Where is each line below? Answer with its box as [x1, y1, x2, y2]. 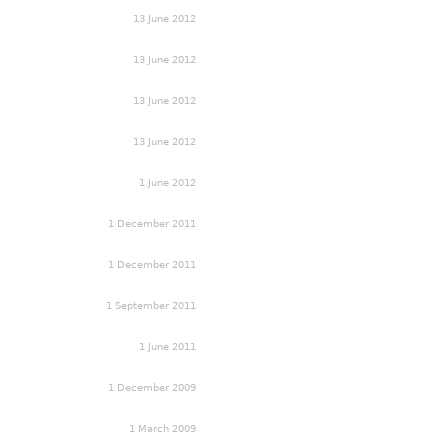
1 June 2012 [139, 176, 196, 188]
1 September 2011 [106, 299, 196, 311]
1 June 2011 [139, 340, 196, 352]
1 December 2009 [108, 381, 196, 393]
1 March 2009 [129, 422, 196, 434]
